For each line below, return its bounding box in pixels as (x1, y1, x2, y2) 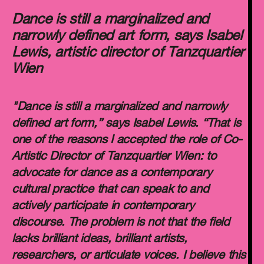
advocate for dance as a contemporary (12, 168, 212, 180)
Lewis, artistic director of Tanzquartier (12, 47, 245, 61)
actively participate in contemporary (12, 201, 194, 213)
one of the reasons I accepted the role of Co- (12, 135, 242, 147)
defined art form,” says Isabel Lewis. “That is (12, 118, 241, 130)
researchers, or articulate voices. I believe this (12, 250, 246, 262)
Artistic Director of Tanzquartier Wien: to (12, 151, 216, 163)
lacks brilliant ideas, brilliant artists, (12, 234, 187, 246)
